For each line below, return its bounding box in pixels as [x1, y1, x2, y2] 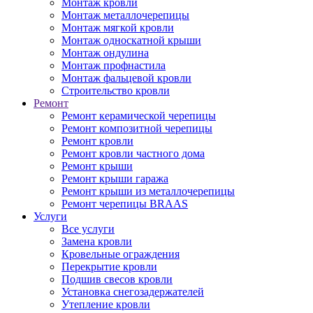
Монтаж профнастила [61, 59, 166, 71]
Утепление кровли [61, 298, 150, 310]
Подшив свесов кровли [61, 273, 173, 285]
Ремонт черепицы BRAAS [61, 198, 188, 210]
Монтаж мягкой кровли [61, 22, 174, 34]
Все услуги [61, 223, 115, 235]
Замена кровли [61, 235, 132, 247]
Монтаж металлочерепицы [61, 9, 189, 21]
